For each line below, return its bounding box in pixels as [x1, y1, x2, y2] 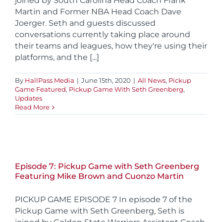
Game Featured [15, 85, 66, 93]
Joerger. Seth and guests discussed [15, 18, 156, 28]
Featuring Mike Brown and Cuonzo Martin [15, 171, 184, 181]
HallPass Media [25, 76, 74, 84]
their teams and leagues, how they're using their [15, 41, 207, 51]
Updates [15, 94, 42, 102]
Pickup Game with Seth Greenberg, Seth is [15, 206, 184, 216]
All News [138, 76, 166, 84]
